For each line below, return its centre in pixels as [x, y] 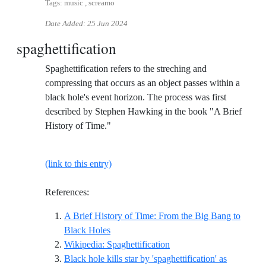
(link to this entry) [78, 164]
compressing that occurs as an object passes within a [142, 83]
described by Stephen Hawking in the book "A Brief [143, 112]
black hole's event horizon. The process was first [136, 97]
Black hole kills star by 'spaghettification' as [145, 259]
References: [67, 192]
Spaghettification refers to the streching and [126, 69]
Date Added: [66, 24]
